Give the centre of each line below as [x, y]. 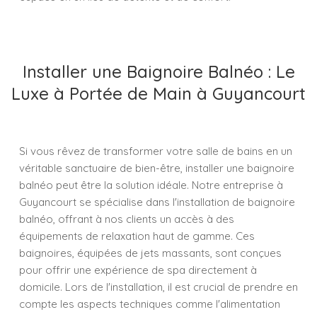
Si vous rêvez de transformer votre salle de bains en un [156, 151]
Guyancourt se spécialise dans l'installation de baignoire [157, 202]
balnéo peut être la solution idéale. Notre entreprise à [151, 185]
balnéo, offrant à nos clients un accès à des [127, 219]
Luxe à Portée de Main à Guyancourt [158, 93]
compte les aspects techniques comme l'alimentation [150, 304]
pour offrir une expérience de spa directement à [138, 270]
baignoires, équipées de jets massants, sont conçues [150, 253]
